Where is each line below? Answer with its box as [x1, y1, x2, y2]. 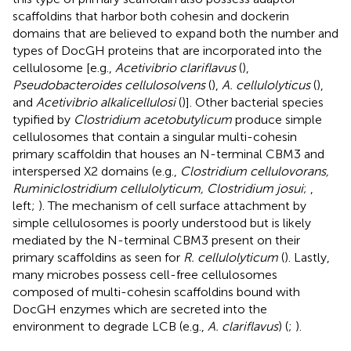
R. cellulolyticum [183, 249, 278, 265]
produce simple [232, 111, 322, 127]
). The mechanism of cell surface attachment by [38, 197, 306, 213]
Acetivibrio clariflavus [115, 60, 236, 75]
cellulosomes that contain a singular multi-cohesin [13, 128, 297, 144]
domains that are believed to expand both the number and [13, 25, 338, 41]
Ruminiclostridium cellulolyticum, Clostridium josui [13, 180, 303, 196]
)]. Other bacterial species [182, 94, 324, 110]
